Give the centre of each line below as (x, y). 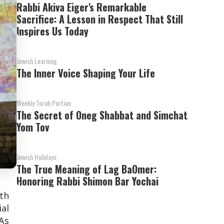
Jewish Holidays (37, 157)
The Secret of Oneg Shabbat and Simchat (102, 115)
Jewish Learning (37, 61)
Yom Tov (33, 127)
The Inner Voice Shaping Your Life (86, 73)
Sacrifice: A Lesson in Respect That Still (100, 19)
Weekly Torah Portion (44, 103)
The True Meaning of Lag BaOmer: (87, 169)
